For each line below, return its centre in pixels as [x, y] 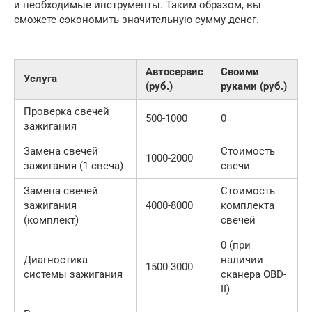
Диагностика [56, 260]
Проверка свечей [67, 111]
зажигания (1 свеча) [73, 166]
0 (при [236, 245]
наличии [242, 260]
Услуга [40, 79]
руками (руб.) [254, 86]
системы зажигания [73, 274]
